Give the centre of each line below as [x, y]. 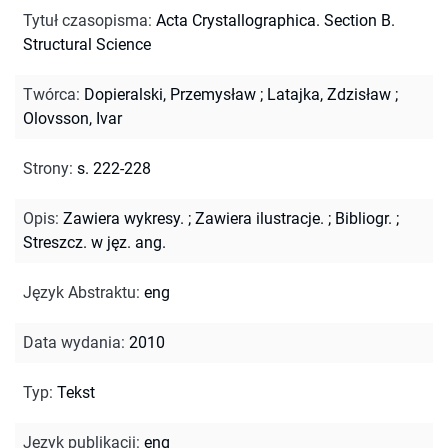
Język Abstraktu [79, 292]
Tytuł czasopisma [85, 20]
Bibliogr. [363, 218]
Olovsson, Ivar [72, 118]
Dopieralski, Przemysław [170, 94]
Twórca [49, 94]
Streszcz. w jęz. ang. [94, 242]
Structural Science [87, 44]
